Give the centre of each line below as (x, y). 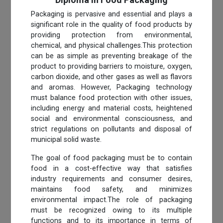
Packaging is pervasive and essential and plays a (111, 14)
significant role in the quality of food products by (111, 24)
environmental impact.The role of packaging (111, 200)
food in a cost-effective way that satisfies (111, 168)
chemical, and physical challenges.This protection (111, 45)
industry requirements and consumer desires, (111, 179)
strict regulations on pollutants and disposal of (111, 129)
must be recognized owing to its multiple (111, 210)
